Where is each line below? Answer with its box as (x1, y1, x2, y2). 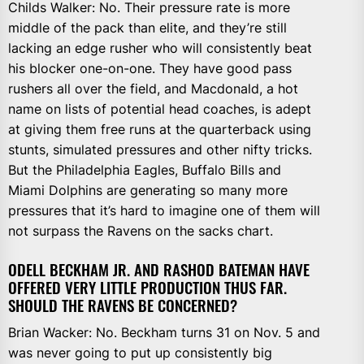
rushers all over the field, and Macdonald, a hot (8, 80, 298, 97)
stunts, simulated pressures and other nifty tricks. (8, 141, 312, 158)
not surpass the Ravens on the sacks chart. (8, 222, 273, 239)
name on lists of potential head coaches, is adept (8, 100, 311, 117)
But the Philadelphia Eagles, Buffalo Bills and (8, 161, 281, 178)
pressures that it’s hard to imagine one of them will (8, 201, 320, 219)
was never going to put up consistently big (8, 344, 272, 361)
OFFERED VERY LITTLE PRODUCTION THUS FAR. (8, 275, 287, 298)
